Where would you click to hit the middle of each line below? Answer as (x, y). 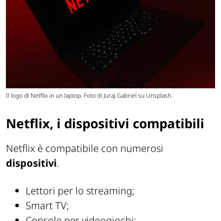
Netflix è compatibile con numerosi (85, 148)
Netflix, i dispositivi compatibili (105, 123)
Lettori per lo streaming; (80, 191)
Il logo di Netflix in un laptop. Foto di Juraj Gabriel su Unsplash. (89, 95)
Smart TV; (47, 206)
